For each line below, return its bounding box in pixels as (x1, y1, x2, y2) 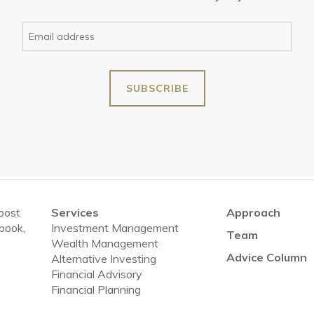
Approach (226, 205, 280, 219)
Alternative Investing (50, 252, 156, 266)
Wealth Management (50, 236, 158, 250)
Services (50, 205, 99, 219)
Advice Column (226, 250, 307, 264)
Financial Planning (50, 282, 141, 296)
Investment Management (50, 221, 179, 235)
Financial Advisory (50, 267, 142, 281)
